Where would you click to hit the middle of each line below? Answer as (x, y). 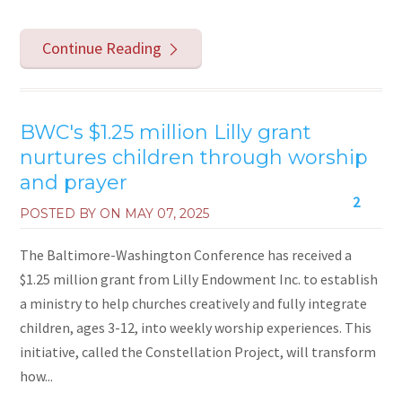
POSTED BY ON (73, 213)
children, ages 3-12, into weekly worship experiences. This (196, 327)
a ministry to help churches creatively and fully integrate (194, 303)
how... (37, 376)
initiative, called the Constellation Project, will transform (198, 351)
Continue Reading (101, 48)
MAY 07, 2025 (167, 213)
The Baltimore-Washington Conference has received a (186, 254)
